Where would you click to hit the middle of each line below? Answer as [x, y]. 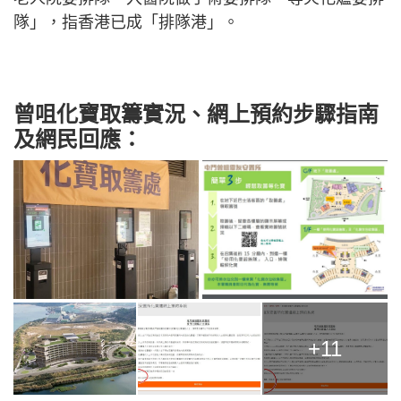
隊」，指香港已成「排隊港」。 [126, 22]
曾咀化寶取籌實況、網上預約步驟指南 [196, 114]
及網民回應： [78, 139]
